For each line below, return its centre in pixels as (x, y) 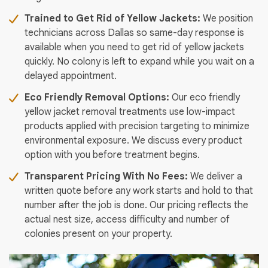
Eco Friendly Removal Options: (97, 98)
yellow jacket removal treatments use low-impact (130, 112)
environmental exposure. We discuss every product (133, 141)
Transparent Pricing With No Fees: (106, 177)
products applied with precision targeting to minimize (137, 127)
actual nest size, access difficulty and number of (127, 220)
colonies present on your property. (98, 234)
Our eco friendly (205, 98)
